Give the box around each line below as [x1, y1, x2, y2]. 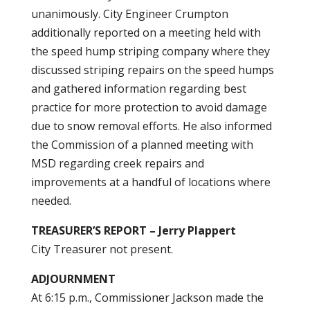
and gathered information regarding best [30, 81, 246, 96]
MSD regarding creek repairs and [30, 156, 204, 171]
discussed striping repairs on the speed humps [30, 62, 274, 77]
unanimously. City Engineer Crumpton [30, 6, 228, 21]
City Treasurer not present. [30, 241, 173, 257]
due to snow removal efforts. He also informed [30, 118, 272, 134]
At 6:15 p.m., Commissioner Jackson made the [30, 290, 264, 305]
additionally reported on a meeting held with [30, 25, 261, 40]
